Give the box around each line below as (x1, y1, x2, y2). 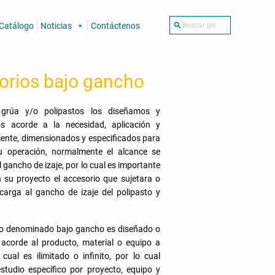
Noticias (41, 20, 72, 31)
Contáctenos (91, 20, 140, 31)
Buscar (169, 18, 196, 28)
